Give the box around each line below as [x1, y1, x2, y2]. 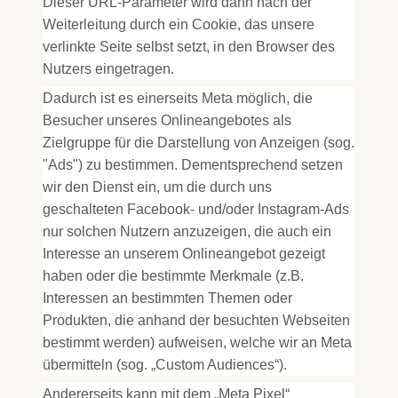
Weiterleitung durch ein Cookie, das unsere [43, 17, 314, 32]
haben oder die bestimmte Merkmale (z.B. [43, 268, 304, 283]
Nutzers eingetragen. [43, 61, 174, 76]
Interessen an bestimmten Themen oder [43, 291, 292, 306]
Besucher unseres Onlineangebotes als [43, 113, 291, 128]
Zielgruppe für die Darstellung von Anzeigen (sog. [43, 135, 354, 150]
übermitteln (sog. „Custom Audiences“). [43, 357, 287, 372]
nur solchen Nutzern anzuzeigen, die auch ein [43, 224, 331, 239]
